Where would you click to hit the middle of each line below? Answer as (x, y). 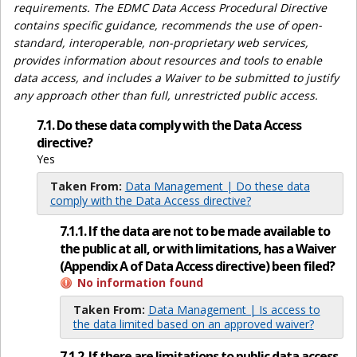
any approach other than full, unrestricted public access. (166, 95)
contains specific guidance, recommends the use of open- (168, 25)
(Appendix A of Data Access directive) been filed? (197, 267)
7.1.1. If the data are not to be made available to (194, 231)
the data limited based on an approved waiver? (193, 324)
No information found (140, 283)
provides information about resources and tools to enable (168, 60)
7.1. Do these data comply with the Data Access (169, 125)
